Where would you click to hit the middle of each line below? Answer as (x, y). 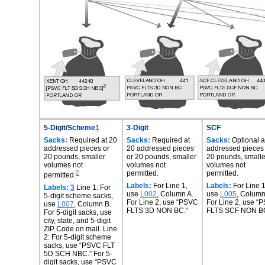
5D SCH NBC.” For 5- (78, 253)
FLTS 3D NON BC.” (157, 210)
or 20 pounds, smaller (161, 156)
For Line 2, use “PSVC (162, 202)
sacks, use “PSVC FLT (79, 245)
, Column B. (93, 204)
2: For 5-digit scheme (77, 237)
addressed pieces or (77, 148)
